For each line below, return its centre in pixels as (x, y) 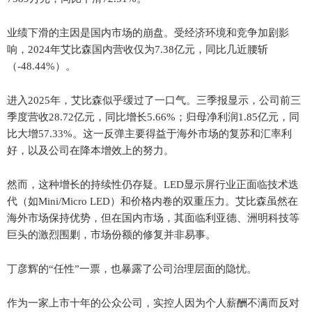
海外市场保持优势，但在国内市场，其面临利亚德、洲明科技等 (153, 218)
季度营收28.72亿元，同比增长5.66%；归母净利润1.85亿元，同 (153, 117)
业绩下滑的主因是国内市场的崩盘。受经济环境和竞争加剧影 (148, 32)
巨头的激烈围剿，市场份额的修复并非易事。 (111, 234)
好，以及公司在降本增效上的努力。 (91, 150)
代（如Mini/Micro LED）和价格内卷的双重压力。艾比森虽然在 (153, 201)
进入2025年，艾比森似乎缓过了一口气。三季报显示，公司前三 (154, 100)
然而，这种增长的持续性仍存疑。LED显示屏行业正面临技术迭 (153, 184)
